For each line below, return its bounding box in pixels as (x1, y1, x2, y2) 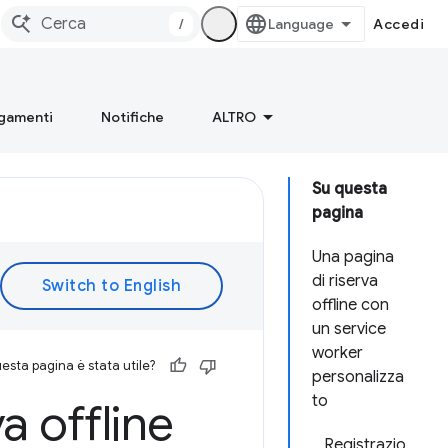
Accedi (373, 15, 424, 33)
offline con (312, 295, 389, 315)
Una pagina (312, 247, 394, 267)
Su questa (312, 179, 387, 199)
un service (312, 319, 386, 339)
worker (312, 343, 363, 363)
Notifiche (101, 108, 164, 126)
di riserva (312, 271, 378, 291)
